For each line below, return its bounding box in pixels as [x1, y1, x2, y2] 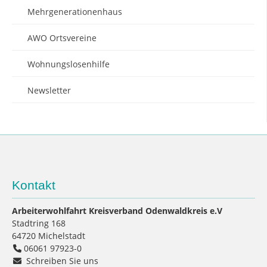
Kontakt [12, 178, 55, 192]
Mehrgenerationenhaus [27, 5, 122, 17]
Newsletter [27, 84, 71, 96]
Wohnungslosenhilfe [27, 58, 110, 70]
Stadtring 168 [12, 218, 66, 229]
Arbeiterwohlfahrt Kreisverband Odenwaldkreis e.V [12, 205, 222, 216]
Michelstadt [38, 230, 85, 241]
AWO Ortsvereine [27, 32, 97, 44]
